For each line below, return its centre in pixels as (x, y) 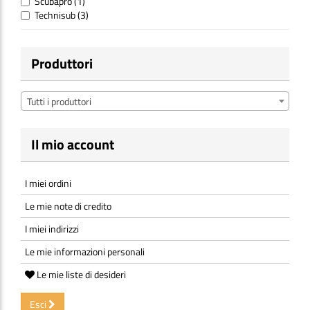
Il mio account (73, 144)
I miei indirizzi (52, 228)
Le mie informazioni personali (85, 251)
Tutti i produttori (59, 101)
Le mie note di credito (68, 206)
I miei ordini (48, 183)
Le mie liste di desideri (81, 274)
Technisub (56, 15)
